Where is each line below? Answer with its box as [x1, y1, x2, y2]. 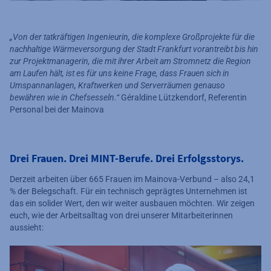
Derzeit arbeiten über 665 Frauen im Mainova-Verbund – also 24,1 [10, 174, 255, 184]
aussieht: [10, 222, 44, 232]
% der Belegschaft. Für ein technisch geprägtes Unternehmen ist [10, 186, 247, 196]
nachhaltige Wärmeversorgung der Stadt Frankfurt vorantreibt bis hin [10, 44, 258, 54]
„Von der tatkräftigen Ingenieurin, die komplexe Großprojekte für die [10, 31, 255, 42]
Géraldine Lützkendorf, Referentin [121, 92, 247, 102]
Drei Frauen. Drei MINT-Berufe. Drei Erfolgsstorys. [10, 151, 244, 165]
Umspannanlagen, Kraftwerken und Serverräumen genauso [10, 80, 225, 90]
